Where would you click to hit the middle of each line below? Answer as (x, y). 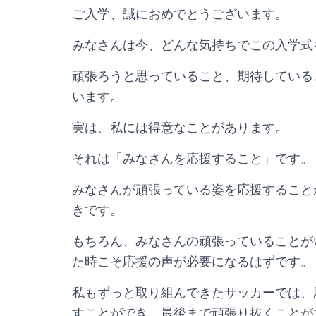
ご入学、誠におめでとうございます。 (180, 14)
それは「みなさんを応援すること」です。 (193, 158)
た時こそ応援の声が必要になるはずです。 (193, 261)
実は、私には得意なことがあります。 (180, 127)
